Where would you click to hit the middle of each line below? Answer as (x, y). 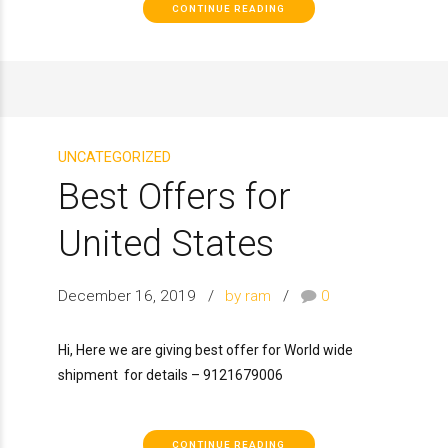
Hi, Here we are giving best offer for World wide (205, 349)
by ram (248, 295)
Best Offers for (174, 196)
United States (166, 243)
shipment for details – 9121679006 (170, 374)
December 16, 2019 (127, 295)
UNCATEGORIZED (114, 157)
